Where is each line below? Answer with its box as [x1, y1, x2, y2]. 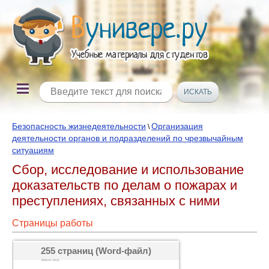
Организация [151, 121, 203, 131]
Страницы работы [12, 218, 93, 228]
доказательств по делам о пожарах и [12, 178, 237, 193]
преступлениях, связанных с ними [12, 193, 220, 208]
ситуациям [12, 145, 54, 155]
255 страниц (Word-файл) [41, 246, 151, 256]
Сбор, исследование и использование [12, 162, 244, 177]
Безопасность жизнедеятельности [12, 121, 146, 131]
